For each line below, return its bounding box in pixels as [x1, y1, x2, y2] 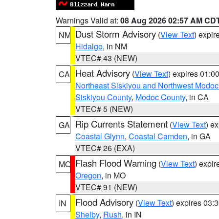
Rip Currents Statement [75, 117, 168, 130]
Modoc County [135, 91, 185, 103]
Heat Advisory [75, 66, 130, 79]
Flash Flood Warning [75, 156, 156, 169]
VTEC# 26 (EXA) [75, 142, 135, 153]
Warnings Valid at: [56, 15, 120, 26]
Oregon [75, 170, 101, 181]
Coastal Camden [129, 131, 187, 142]
